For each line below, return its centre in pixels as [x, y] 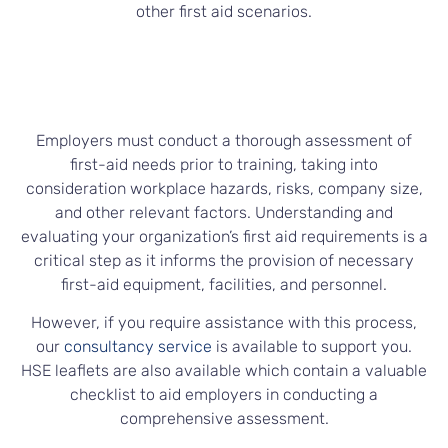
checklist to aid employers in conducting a [224, 395]
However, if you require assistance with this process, [224, 323]
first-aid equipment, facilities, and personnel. [224, 284]
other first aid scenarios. [224, 12]
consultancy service [138, 347]
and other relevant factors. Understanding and [224, 212]
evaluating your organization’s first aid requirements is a [224, 236]
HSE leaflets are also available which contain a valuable [224, 371]
